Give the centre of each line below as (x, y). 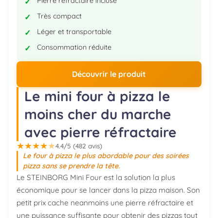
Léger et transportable (74, 32)
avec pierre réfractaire (100, 132)
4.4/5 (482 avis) (79, 145)
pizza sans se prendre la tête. (72, 166)
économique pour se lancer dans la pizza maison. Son (108, 190)
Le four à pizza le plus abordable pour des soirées (106, 155)
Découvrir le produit (109, 74)
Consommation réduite (74, 47)
